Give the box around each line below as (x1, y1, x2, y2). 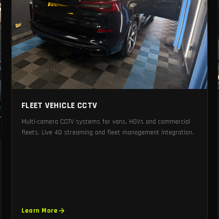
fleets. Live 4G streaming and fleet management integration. (21, 128, 194, 137)
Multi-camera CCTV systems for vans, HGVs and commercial (21, 117, 190, 127)
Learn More (21, 206, 58, 215)
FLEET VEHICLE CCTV (21, 100, 97, 111)
